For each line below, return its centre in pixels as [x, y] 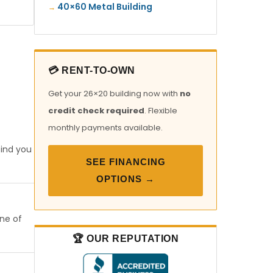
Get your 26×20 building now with [114, 94]
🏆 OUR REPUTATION [126, 239]
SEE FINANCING [126, 162]
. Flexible [161, 111]
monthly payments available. [105, 128]
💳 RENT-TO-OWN [92, 70]
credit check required [96, 111]
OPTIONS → [126, 179]
